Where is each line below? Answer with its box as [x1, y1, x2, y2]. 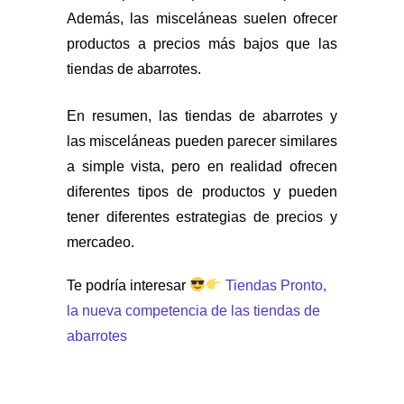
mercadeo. [67, 234, 134, 250]
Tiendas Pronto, [222, 277, 327, 293]
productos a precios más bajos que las [67, 35, 337, 51]
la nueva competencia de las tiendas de [67, 302, 320, 318]
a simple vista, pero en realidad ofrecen [67, 158, 337, 174]
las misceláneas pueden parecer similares [67, 133, 337, 149]
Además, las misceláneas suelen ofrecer [67, 10, 337, 26]
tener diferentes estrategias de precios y [67, 208, 337, 225]
